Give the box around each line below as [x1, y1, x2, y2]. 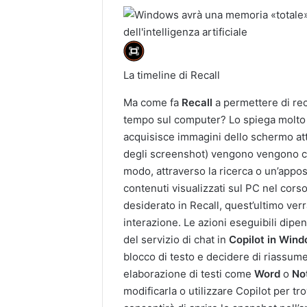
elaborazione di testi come [123, 267, 255, 281]
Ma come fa [123, 96, 182, 110]
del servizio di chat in [123, 233, 230, 247]
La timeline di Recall [123, 69, 221, 82]
